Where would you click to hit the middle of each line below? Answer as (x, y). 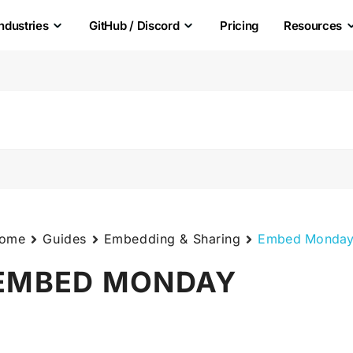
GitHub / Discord (134, 25)
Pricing (240, 25)
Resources (313, 25)
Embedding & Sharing (172, 239)
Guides (65, 239)
